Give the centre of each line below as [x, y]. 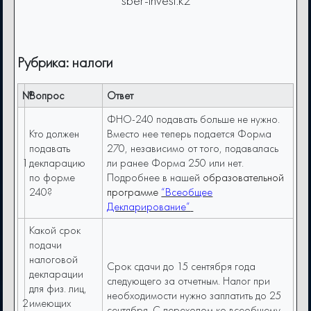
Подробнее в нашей [155, 178]
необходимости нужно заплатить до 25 [194, 296]
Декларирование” [149, 207]
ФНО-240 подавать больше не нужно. [194, 119]
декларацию [58, 163]
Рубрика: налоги [65, 62]
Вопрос [47, 96]
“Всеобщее [187, 192]
